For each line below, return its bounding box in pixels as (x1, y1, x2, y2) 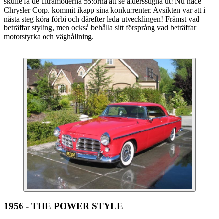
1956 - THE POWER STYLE (4, 201, 123, 212)
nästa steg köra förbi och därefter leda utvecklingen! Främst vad (4, 14, 199, 23)
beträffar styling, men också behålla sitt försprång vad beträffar (4, 23, 196, 32)
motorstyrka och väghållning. (4, 32, 94, 41)
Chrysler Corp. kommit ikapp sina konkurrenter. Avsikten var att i (4, 5, 205, 14)
